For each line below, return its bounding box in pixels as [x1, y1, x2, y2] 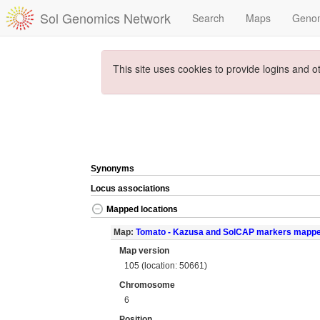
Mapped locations [106, 204, 178, 215]
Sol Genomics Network [40, 9, 171, 27]
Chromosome [119, 280, 175, 290]
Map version [119, 246, 169, 256]
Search [192, 11, 224, 25]
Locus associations [91, 184, 170, 194]
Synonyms [91, 164, 134, 174]
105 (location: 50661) [124, 260, 208, 271]
